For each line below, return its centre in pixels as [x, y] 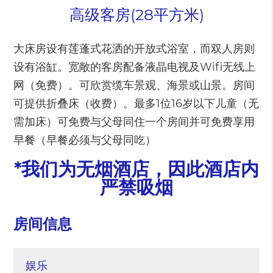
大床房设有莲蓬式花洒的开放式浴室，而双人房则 [134, 49]
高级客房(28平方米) [136, 15]
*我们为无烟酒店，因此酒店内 [136, 169]
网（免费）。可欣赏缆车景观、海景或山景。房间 [134, 85]
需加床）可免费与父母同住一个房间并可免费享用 [134, 122]
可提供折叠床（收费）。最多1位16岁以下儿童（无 [136, 104]
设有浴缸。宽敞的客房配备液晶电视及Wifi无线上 [135, 67]
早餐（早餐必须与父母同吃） [85, 140]
